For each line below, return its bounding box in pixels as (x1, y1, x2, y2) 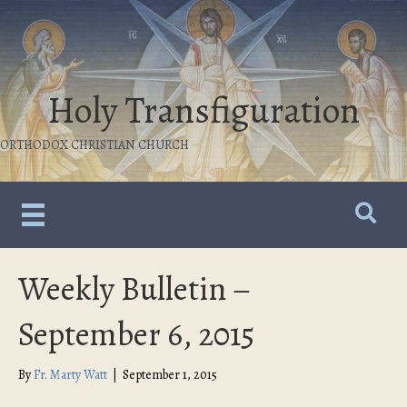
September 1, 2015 (123, 366, 217, 384)
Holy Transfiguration (47, 85, 360, 135)
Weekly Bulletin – (18, 266, 251, 312)
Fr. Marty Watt (34, 366, 107, 384)
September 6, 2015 (18, 312, 254, 357)
